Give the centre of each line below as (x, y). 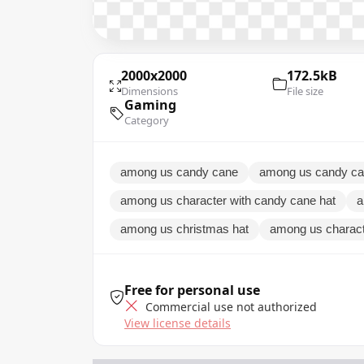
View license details (178, 323)
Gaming (150, 104)
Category (147, 120)
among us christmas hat (184, 229)
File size (305, 91)
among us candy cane (179, 172)
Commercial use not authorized (230, 306)
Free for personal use (192, 290)
